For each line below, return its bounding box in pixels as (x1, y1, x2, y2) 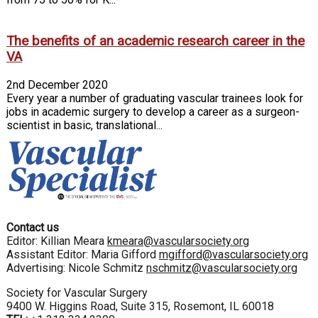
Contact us (6, 221, 59, 235)
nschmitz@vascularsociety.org (146, 261, 297, 275)
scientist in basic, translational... (6, 118, 163, 132)
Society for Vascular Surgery (6, 286, 148, 300)
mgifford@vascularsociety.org (159, 248, 308, 262)
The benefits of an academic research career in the (6, 33, 305, 50)
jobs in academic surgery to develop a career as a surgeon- (6, 104, 300, 119)
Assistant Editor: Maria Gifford (6, 248, 159, 262)
